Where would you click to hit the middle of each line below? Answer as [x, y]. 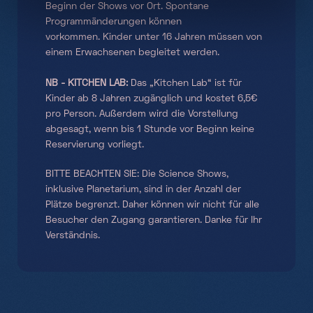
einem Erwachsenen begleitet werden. [132, 52]
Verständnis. [73, 235]
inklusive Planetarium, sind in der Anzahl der [143, 189]
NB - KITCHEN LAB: [87, 83]
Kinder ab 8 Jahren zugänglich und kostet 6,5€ [151, 99]
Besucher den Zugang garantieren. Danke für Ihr [154, 220]
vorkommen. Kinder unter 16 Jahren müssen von [154, 37]
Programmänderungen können [114, 22]
